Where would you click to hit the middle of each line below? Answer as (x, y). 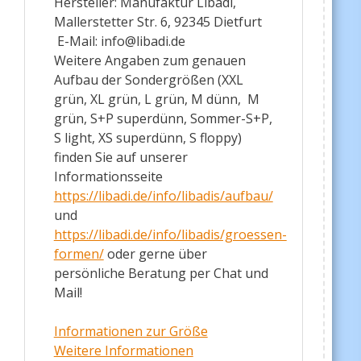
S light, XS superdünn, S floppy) (147, 138)
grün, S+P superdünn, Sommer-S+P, (163, 119)
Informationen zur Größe (131, 332)
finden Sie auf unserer (120, 158)
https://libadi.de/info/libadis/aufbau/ (163, 196)
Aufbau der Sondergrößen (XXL (148, 80)
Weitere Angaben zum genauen (149, 61)
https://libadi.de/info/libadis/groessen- (170, 235)
